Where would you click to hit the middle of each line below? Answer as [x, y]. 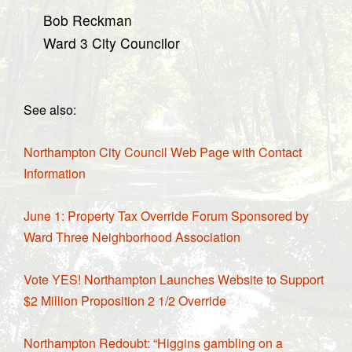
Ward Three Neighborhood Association [132, 237]
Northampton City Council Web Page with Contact [163, 152]
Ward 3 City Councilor [112, 43]
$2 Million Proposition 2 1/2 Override [125, 301]
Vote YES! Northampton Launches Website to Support [174, 279]
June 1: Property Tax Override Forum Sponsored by [166, 216]
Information [55, 173]
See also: [50, 110]
